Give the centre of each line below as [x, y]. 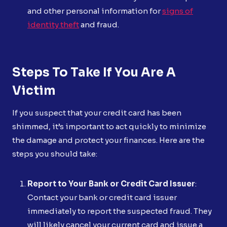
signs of [178, 11]
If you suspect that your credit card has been [97, 112]
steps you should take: [55, 154]
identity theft [53, 24]
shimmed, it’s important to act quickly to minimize [109, 126]
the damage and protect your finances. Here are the [108, 140]
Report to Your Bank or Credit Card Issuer [111, 183]
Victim [34, 90]
